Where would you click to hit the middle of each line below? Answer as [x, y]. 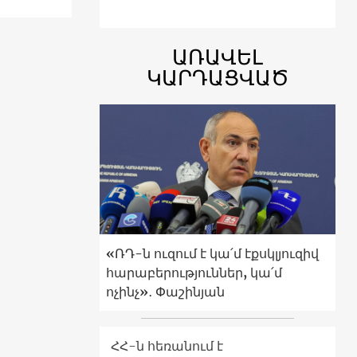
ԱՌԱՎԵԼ [217, 57]
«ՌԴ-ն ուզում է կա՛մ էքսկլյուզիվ [212, 254]
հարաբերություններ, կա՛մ [194, 273]
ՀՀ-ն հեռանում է [167, 346]
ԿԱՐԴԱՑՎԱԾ [217, 78]
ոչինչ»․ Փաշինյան [165, 292]
